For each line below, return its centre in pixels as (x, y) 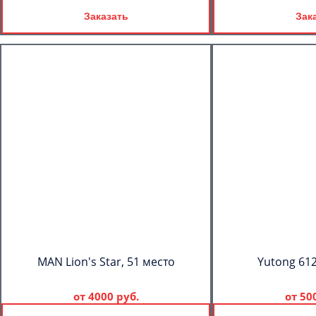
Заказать (106, 16)
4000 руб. (113, 296)
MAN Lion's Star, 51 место (106, 262)
